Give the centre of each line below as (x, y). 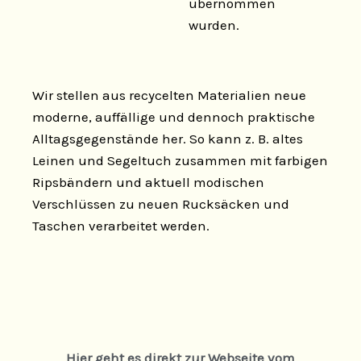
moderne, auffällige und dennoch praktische (174, 116)
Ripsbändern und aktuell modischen (148, 182)
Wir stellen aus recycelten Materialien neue (169, 95)
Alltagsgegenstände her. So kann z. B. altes (168, 138)
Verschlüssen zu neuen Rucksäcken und (161, 203)
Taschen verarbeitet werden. (121, 225)
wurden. (214, 25)
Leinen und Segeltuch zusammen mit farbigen (180, 160)
